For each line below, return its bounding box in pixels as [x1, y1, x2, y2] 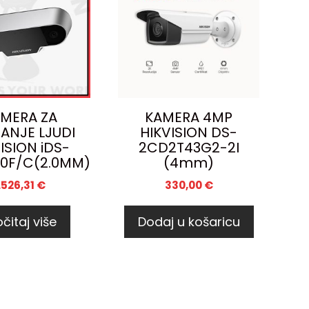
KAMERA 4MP [145, 108, 232, 128]
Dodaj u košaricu [137, 213, 240, 231]
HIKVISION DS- [140, 123, 237, 143]
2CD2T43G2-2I [138, 138, 239, 158]
